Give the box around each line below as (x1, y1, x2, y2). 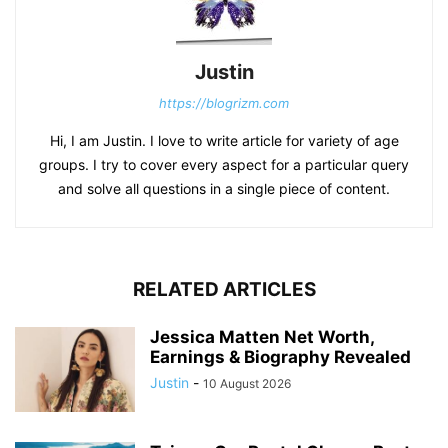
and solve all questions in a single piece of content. (58, 179, 390, 197)
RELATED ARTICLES (132, 277, 316, 301)
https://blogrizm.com (159, 94, 289, 111)
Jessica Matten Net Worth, (150, 326, 374, 347)
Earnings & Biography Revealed (150, 346, 411, 367)
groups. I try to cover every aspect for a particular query (39, 155, 409, 173)
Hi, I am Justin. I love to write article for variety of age (49, 131, 399, 149)
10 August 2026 (203, 375, 291, 391)
